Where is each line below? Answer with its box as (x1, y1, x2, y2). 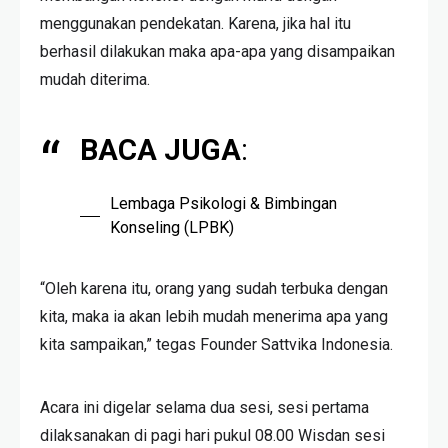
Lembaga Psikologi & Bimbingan (110, 194, 338, 214)
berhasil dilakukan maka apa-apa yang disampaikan (40, 42, 395, 62)
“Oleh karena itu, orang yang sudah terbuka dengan (40, 279, 388, 299)
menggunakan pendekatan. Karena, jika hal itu (40, 14, 351, 34)
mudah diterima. (40, 70, 150, 90)
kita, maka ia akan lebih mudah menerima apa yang (40, 307, 388, 327)
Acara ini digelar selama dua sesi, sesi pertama (40, 398, 369, 418)
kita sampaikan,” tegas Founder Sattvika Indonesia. (40, 335, 393, 355)
